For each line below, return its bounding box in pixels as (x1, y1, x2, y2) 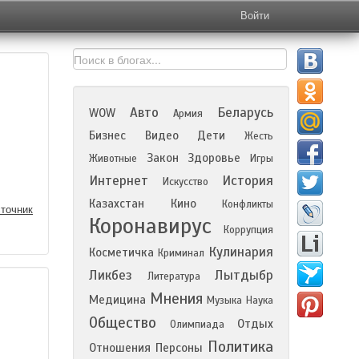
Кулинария (208, 244, 273, 260)
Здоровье (188, 151, 241, 165)
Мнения (150, 289, 203, 308)
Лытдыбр (215, 267, 273, 284)
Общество (89, 313, 156, 332)
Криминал (158, 247, 204, 260)
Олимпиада (169, 318, 224, 331)
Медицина (89, 292, 146, 307)
